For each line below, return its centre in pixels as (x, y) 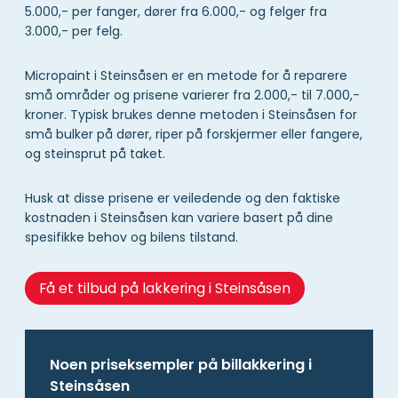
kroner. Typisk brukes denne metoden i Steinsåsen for (191, 114)
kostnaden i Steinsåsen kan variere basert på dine (179, 217)
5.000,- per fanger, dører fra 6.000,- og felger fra (176, 11)
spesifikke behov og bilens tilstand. (131, 237)
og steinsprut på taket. (95, 153)
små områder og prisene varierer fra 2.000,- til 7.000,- (192, 95)
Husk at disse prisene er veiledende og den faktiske (183, 198)
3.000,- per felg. (74, 31)
